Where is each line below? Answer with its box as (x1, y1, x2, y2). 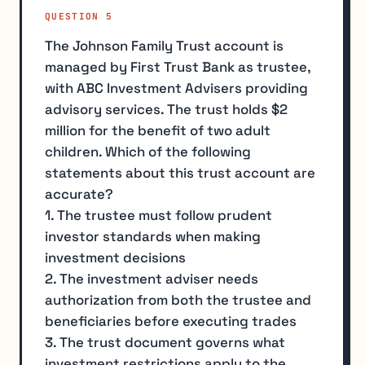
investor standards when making (45, 226, 261, 245)
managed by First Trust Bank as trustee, (45, 57, 310, 76)
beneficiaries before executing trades (45, 311, 297, 330)
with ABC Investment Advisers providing (45, 78, 308, 97)
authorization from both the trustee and (45, 290, 311, 309)
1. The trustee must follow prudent (45, 205, 272, 224)
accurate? (45, 184, 113, 203)
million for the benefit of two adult (45, 121, 270, 139)
